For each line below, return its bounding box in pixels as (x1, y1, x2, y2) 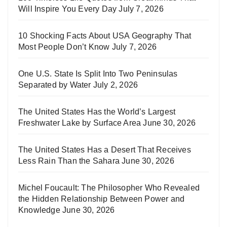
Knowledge (18, 205, 60, 214)
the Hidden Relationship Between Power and (18, 194, 185, 203)
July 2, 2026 (93, 80, 138, 89)
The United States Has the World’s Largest (18, 107, 176, 116)
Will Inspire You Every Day (18, 4, 117, 13)
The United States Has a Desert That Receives (18, 145, 191, 154)
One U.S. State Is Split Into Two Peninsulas (18, 69, 178, 78)
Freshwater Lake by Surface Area (18, 118, 141, 127)
